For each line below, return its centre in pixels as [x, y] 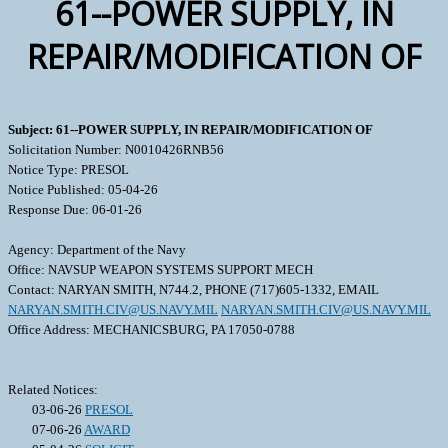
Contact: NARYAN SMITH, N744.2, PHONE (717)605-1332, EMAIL [193, 289]
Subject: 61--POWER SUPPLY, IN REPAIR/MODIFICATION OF [190, 129]
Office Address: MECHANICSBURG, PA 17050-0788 [151, 329]
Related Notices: [53, 389]
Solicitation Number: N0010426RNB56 [116, 149]
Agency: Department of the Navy [97, 249]
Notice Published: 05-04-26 [83, 189]
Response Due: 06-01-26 [75, 209]
